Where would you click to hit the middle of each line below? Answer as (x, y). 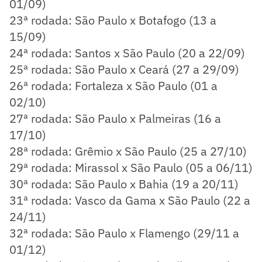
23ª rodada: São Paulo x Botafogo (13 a (113, 20)
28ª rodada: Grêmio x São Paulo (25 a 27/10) (128, 151)
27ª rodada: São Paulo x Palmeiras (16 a (115, 118)
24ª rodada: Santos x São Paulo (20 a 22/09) (127, 53)
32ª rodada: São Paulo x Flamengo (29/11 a (124, 233)
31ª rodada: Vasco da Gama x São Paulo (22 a (130, 200)
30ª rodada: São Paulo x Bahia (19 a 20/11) (124, 184)
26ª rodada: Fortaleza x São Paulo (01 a (113, 85)
